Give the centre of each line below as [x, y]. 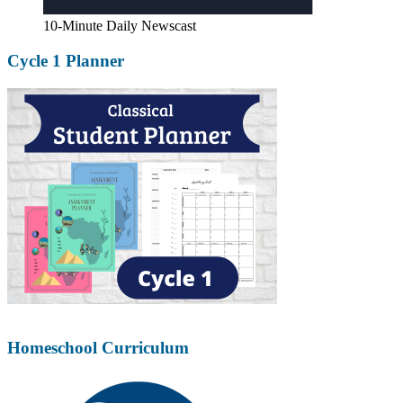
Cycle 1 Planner [66, 60]
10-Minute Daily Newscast [120, 26]
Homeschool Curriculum [98, 348]
